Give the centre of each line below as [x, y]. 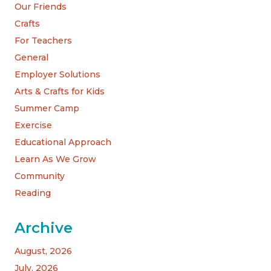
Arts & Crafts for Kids [60, 91]
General [31, 57]
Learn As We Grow [55, 159]
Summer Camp [47, 108]
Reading [33, 193]
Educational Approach [63, 142]
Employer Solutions [57, 74]
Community [40, 176]
